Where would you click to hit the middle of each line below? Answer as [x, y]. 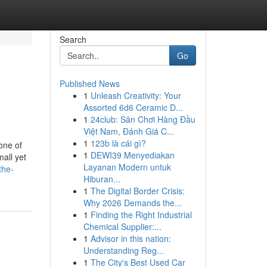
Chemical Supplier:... [122, 226]
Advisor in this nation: [131, 238]
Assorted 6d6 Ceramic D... [133, 107]
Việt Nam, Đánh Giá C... [128, 131]
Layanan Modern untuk [127, 167]
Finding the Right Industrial [141, 215]
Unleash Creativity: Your [136, 95]
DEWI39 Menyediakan [132, 155]
